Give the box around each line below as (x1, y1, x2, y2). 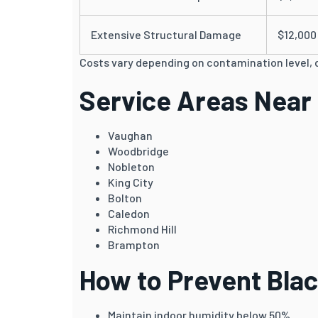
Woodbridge (108, 143, 169, 158)
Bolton (108, 190, 142, 204)
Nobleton (108, 159, 155, 173)
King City (108, 175, 153, 189)
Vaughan (108, 128, 153, 142)
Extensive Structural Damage (91, 27, 241, 41)
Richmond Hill (108, 221, 177, 236)
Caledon (108, 206, 150, 220)
